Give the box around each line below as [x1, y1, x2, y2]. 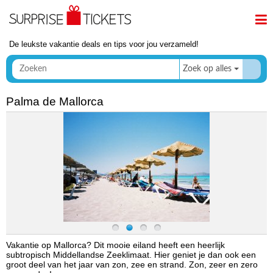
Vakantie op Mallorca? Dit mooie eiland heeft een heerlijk [6, 241, 225, 250]
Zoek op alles [183, 65, 232, 73]
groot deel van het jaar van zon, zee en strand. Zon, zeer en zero [6, 260, 258, 269]
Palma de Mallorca [6, 95, 104, 108]
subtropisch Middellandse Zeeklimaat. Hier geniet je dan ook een [6, 250, 256, 260]
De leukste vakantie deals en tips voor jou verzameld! [9, 40, 199, 49]
